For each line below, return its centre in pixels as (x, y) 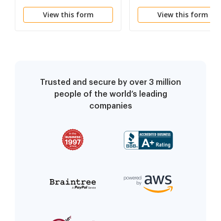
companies (110, 106)
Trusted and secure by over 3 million (110, 83)
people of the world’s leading (110, 94)
